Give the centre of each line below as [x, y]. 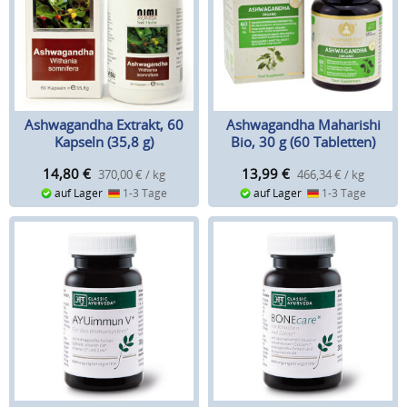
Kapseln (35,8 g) [104, 142]
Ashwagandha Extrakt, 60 [104, 125]
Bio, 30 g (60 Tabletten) [303, 142]
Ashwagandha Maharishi [303, 125]
